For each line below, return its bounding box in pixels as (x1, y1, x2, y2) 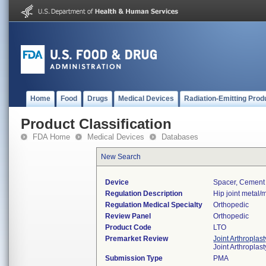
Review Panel (105, 212, 151, 220)
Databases (161, 132, 198, 141)
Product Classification (21, 116, 172, 132)
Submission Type (105, 254, 163, 262)
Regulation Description (105, 189, 183, 198)
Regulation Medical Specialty (105, 201, 203, 209)
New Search (101, 153, 141, 161)
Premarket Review (105, 235, 169, 243)
